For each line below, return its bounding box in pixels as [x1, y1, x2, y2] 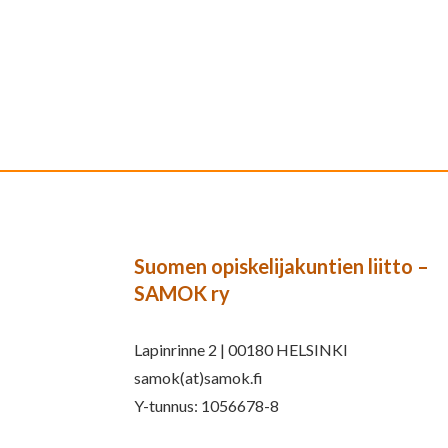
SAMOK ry [134, 280, 231, 305]
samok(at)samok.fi [134, 368, 264, 388]
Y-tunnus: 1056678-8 [134, 396, 280, 416]
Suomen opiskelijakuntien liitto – [134, 253, 430, 278]
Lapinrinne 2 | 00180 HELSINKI [134, 340, 349, 360]
